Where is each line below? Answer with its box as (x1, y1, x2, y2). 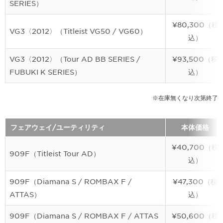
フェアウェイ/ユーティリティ (10, 123, 105, 131)
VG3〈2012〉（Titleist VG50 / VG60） (9, 27, 147, 35)
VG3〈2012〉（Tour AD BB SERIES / (9, 55, 140, 63)
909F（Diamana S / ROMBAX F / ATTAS (9, 212, 158, 220)
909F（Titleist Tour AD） (9, 150, 100, 158)
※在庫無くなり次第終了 (152, 94, 218, 102)
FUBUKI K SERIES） (9, 68, 81, 76)
